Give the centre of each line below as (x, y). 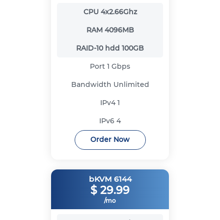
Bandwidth (92, 84)
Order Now (110, 140)
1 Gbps (119, 66)
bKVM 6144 (110, 179)
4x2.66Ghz (119, 12)
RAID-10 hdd (99, 48)
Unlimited (131, 84)
